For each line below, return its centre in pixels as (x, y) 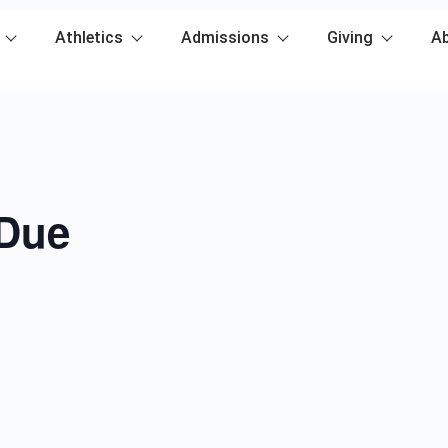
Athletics (89, 37)
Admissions (225, 37)
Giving (350, 37)
